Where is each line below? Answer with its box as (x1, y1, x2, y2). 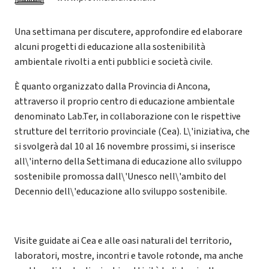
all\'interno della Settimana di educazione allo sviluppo (14, 154, 242, 168)
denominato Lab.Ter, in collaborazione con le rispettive (14, 109, 241, 123)
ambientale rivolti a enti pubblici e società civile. (14, 55, 213, 68)
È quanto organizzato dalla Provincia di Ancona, (14, 79, 210, 93)
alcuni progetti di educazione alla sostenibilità (14, 40, 205, 53)
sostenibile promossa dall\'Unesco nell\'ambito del (14, 169, 226, 183)
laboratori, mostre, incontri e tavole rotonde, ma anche (14, 249, 243, 262)
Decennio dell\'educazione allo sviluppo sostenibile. (14, 184, 227, 198)
